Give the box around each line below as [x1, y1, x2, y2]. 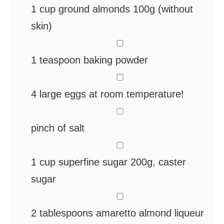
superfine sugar [58, 156, 127, 167]
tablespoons [39, 207, 93, 218]
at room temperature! [89, 88, 184, 99]
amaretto [96, 207, 136, 218]
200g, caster [130, 156, 186, 167]
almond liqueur [139, 207, 204, 218]
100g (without [133, 3, 193, 14]
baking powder [83, 54, 148, 65]
